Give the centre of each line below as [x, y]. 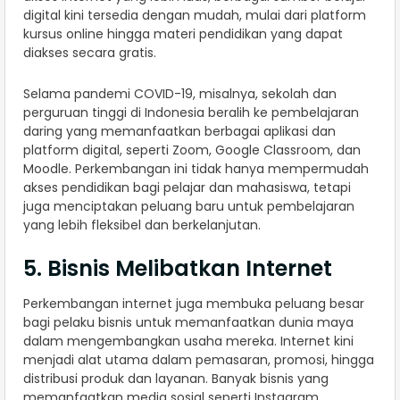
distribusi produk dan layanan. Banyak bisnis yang [176, 378]
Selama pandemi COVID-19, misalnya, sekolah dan [180, 93]
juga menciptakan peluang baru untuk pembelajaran [189, 206]
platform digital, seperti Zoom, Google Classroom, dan [192, 150]
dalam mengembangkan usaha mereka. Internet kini [188, 341]
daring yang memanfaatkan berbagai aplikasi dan [179, 131]
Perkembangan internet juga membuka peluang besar [194, 303]
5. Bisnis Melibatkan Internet [178, 268]
